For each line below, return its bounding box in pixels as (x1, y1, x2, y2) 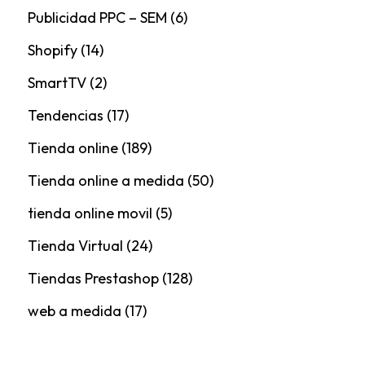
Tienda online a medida (27, 171, 184, 191)
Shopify (27, 41, 77, 60)
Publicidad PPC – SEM (27, 8, 167, 28)
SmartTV (27, 73, 86, 93)
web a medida (27, 301, 121, 321)
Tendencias (27, 106, 103, 125)
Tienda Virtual (27, 236, 123, 256)
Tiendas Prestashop (27, 269, 159, 288)
